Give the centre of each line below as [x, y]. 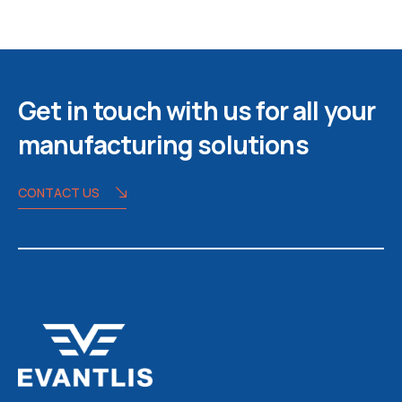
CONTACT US [59, 192]
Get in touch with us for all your [197, 110]
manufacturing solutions [163, 144]
